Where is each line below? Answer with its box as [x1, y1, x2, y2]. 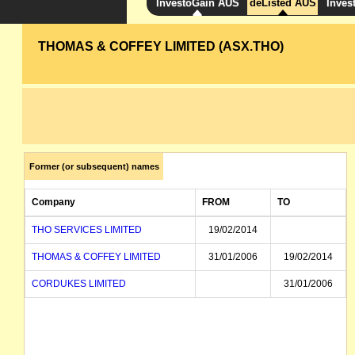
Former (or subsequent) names [29, 162, 159, 171]
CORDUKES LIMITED [32, 278, 126, 289]
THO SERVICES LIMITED [32, 224, 142, 235]
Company [32, 197, 75, 208]
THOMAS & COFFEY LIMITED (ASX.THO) [38, 40, 284, 53]
